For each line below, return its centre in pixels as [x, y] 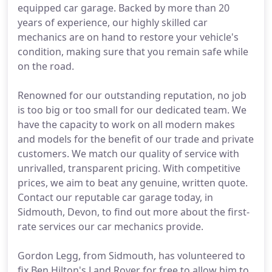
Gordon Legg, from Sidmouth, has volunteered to [131, 256]
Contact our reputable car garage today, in [115, 197]
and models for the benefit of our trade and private [136, 139]
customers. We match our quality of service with [128, 154]
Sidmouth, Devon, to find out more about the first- [134, 212]
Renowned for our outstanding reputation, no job [132, 95]
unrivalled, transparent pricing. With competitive [129, 168]
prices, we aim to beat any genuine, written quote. [133, 183]
